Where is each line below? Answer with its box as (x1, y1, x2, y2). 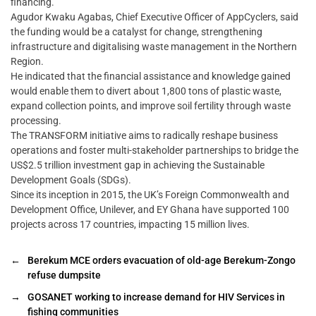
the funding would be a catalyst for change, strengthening (11, 26, 262, 38)
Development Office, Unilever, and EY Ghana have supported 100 (11, 204, 289, 216)
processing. (11, 115, 61, 127)
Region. (11, 56, 44, 68)
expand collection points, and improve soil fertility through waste (11, 100, 291, 112)
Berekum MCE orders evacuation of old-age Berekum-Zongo (28, 255, 296, 267)
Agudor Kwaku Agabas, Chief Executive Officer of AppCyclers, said (11, 11, 298, 23)
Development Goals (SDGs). (11, 174, 131, 186)
